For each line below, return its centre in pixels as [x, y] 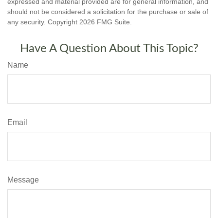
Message [23, 180]
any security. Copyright [43, 22]
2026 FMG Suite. [106, 22]
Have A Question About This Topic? [109, 48]
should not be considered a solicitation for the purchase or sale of [108, 11]
